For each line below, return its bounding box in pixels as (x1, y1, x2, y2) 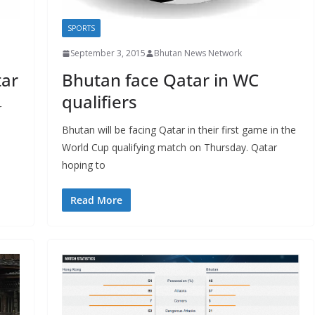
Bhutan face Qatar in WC (61, 68, 259, 92)
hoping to (61, 158, 105, 172)
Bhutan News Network (153, 47, 242, 60)
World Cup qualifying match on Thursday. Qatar (61, 141, 277, 155)
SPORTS (67, 23, 95, 34)
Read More (70, 193, 122, 207)
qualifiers (61, 90, 137, 114)
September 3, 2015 (70, 47, 146, 60)
